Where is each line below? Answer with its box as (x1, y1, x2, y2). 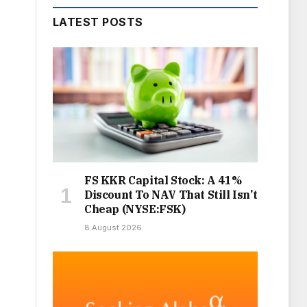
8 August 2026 (84, 223, 142, 233)
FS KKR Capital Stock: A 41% (84, 173, 242, 188)
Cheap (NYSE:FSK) (84, 202, 186, 217)
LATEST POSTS (53, 15, 143, 29)
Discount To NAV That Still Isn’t (84, 188, 258, 202)
